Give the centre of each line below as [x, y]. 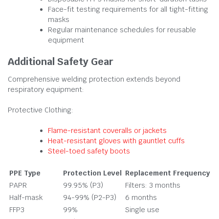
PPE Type [25, 173]
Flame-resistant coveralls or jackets [107, 130]
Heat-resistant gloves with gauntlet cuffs [116, 141]
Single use [142, 209]
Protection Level [92, 173]
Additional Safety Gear [61, 61]
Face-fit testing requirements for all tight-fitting [128, 9]
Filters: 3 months [153, 185]
